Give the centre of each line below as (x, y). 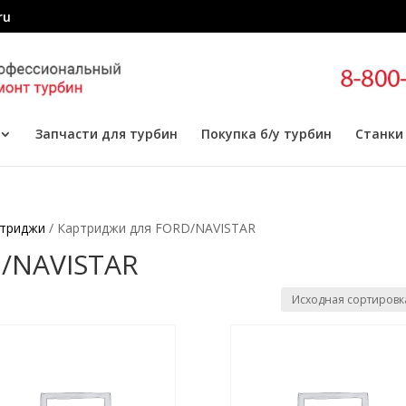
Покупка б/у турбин (266, 134)
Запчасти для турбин (106, 134)
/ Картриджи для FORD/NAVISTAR (151, 228)
